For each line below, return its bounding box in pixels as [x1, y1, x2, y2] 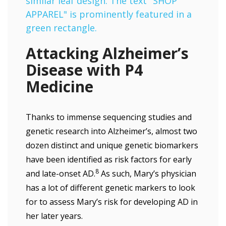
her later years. [26, 210, 83, 221]
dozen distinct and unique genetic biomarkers [26, 140, 198, 151]
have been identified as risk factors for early [26, 154, 192, 165]
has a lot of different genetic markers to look [26, 182, 195, 193]
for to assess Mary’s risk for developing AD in [26, 196, 198, 207]
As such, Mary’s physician [99, 168, 196, 179]
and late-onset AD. [26, 168, 95, 179]
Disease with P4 [26, 60, 143, 80]
